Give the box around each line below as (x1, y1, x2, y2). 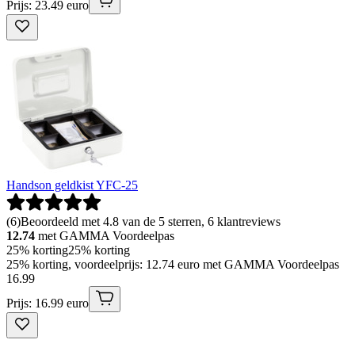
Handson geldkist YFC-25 (6, 177, 138, 192)
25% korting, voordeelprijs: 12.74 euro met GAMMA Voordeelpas (6, 257, 339, 271)
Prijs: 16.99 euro (6, 296, 89, 310)
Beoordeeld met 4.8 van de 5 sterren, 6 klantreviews (21, 214, 281, 228)
